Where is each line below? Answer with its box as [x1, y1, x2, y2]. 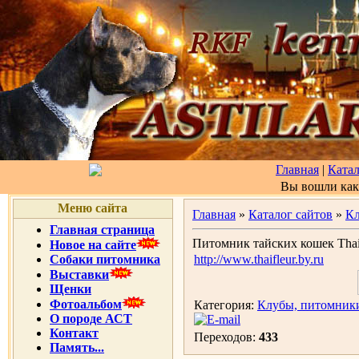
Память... [50, 341, 104, 354]
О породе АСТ [50, 312, 132, 325]
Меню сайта [58, 201, 128, 215]
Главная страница [50, 223, 155, 236]
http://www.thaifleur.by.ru [194, 252, 324, 266]
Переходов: [194, 330, 259, 344]
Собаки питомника [50, 252, 160, 266]
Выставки [50, 268, 109, 281]
